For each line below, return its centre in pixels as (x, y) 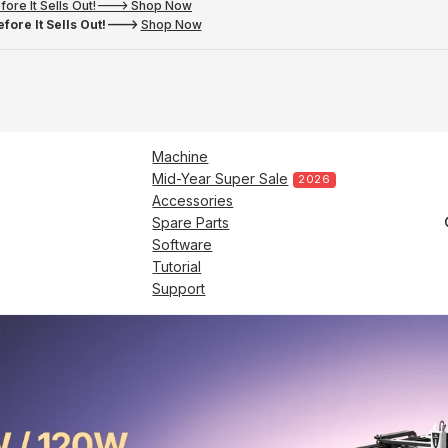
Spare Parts (191, 222)
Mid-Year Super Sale (220, 178)
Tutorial (177, 266)
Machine (180, 156)
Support (179, 288)
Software (182, 244)
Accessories (193, 200)
